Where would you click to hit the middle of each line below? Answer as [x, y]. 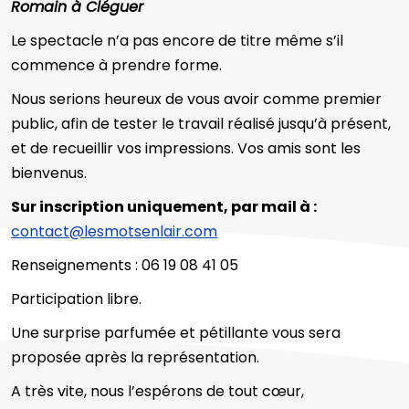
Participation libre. [76, 299]
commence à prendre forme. [116, 65]
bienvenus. [49, 173]
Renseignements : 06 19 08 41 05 [125, 265]
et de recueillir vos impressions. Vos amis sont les [186, 148]
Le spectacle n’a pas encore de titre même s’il [177, 40]
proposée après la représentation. [135, 357]
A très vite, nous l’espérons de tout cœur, [157, 391]
